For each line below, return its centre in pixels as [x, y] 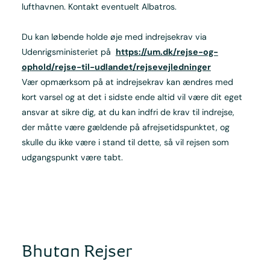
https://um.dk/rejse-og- [167, 52]
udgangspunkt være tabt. [72, 158]
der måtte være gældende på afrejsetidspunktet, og [125, 127]
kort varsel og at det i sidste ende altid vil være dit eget [132, 97]
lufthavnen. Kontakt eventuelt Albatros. [99, 7]
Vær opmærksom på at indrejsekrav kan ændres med [127, 82]
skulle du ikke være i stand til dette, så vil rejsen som [125, 143]
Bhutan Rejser [77, 250]
